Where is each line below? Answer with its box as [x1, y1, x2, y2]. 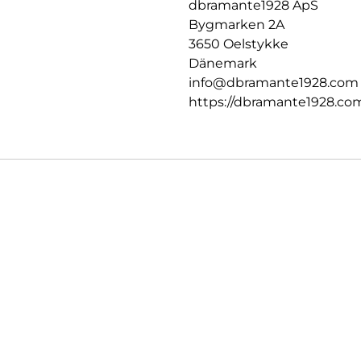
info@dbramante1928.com [189, 75, 359, 91]
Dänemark [189, 56, 257, 72]
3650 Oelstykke [189, 36, 288, 52]
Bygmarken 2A [189, 17, 284, 33]
